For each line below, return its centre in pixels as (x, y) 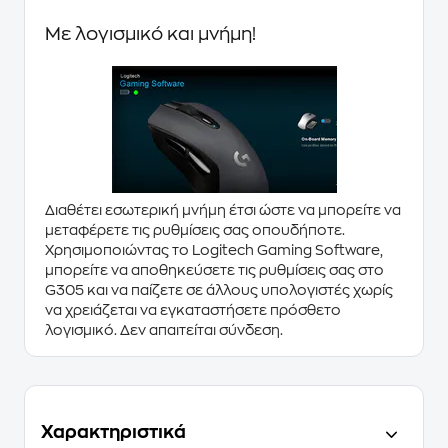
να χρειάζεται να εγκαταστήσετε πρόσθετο (193, 310)
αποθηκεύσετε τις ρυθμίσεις (228, 270)
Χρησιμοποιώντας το (118, 250)
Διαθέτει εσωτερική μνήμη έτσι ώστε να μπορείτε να (223, 210)
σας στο (355, 270)
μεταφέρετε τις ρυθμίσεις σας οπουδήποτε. (195, 230)
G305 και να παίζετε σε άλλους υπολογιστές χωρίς (219, 290)
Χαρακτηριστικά (113, 432)
